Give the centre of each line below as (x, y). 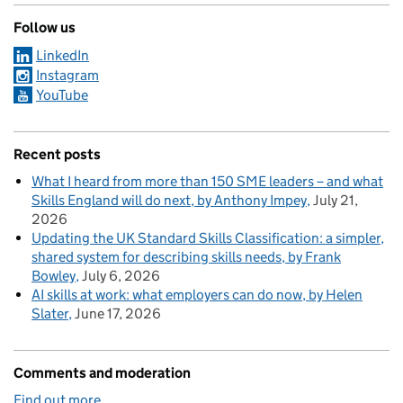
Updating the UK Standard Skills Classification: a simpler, (208, 237)
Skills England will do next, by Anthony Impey (169, 200)
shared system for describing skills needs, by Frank (186, 256)
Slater (50, 313)
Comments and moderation (102, 372)
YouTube (62, 94)
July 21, (336, 200)
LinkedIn (63, 55)
